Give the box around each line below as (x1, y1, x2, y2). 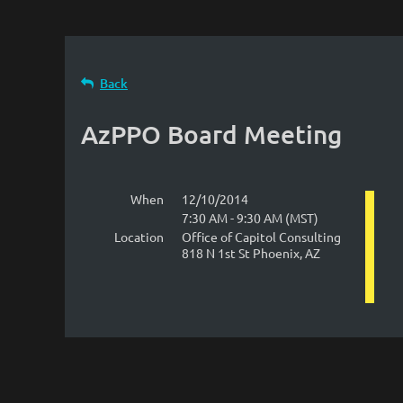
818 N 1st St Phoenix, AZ (182, 245, 320, 261)
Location (114, 228, 164, 245)
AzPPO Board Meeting (81, 119, 342, 149)
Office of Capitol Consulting (182, 228, 341, 245)
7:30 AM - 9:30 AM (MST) (182, 210, 318, 226)
